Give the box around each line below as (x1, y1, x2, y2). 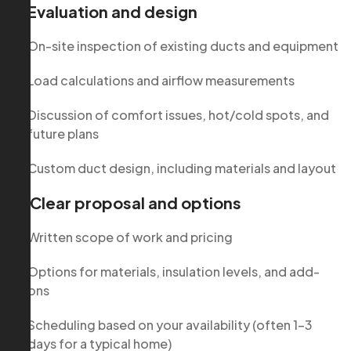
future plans (27, 125, 99, 143)
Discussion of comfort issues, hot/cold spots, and (27, 107, 329, 124)
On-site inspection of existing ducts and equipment (27, 38, 338, 55)
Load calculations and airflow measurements (27, 72, 295, 89)
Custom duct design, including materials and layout (27, 160, 336, 177)
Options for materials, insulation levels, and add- (27, 263, 320, 280)
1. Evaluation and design (12, 2, 197, 22)
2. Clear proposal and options (12, 193, 241, 213)
